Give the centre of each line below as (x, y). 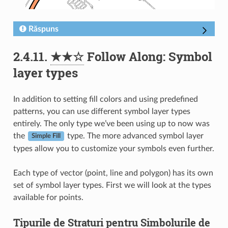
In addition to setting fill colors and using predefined (105, 99)
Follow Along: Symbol (148, 56)
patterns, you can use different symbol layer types (102, 111)
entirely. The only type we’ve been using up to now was (111, 123)
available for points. (48, 197)
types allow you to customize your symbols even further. (113, 148)
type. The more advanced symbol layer (134, 136)
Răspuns (43, 29)
